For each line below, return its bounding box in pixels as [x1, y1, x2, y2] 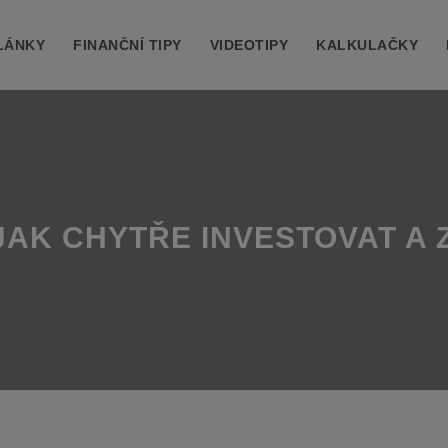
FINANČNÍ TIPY [73, 37, 182, 53]
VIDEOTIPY [209, 37, 288, 53]
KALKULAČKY [316, 37, 418, 53]
